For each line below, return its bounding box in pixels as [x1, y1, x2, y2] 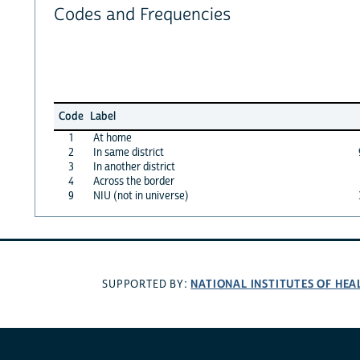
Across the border [92, 174, 174, 189]
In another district [92, 159, 175, 174]
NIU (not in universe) [92, 188, 189, 203]
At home [92, 130, 132, 145]
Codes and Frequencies [53, 4, 231, 27]
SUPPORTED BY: [102, 277, 191, 292]
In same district [92, 145, 164, 160]
